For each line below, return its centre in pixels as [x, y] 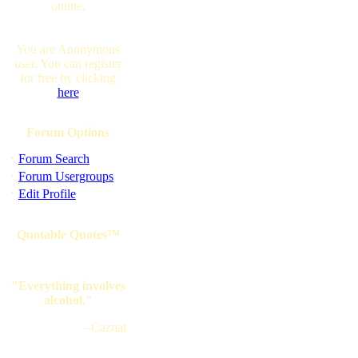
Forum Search [54, 159]
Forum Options [68, 132]
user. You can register [68, 64]
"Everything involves [68, 286]
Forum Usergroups [66, 176]
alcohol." [68, 300]
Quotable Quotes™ [68, 235]
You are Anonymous [68, 49]
